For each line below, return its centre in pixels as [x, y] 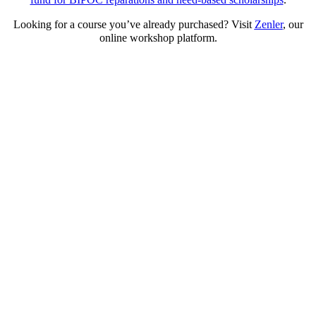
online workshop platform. [158, 37]
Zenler [268, 24]
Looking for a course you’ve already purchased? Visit [134, 24]
